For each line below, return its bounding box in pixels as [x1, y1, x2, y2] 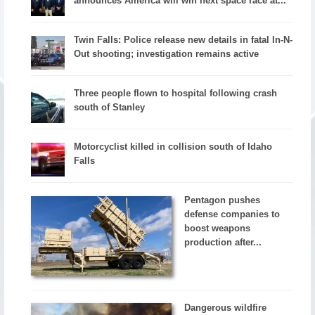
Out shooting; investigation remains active [74, 49, 259, 60]
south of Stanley [74, 101, 146, 112]
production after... [184, 236, 262, 247]
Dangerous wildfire [184, 302, 267, 313]
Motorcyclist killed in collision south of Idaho [74, 141, 273, 152]
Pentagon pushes [184, 194, 261, 205]
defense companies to [184, 208, 281, 219]
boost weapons [184, 222, 251, 233]
